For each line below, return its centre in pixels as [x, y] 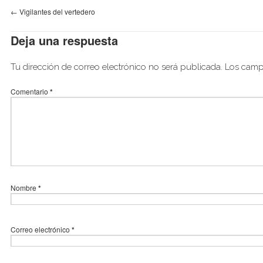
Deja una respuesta [64, 40]
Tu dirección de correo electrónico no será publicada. [117, 67]
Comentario [30, 91]
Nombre [24, 187]
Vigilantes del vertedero [56, 11]
